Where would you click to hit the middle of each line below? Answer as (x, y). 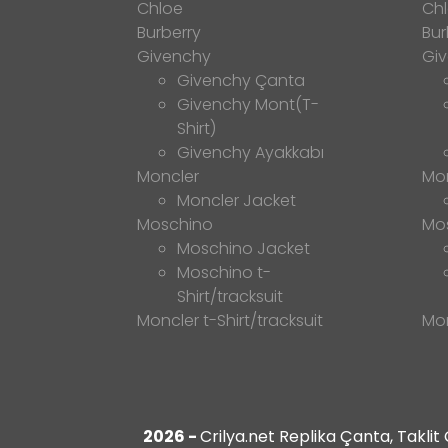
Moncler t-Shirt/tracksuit (230, 321)
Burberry (169, 33)
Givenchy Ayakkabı (250, 153)
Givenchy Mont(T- (248, 105)
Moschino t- (224, 273)
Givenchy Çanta (241, 81)
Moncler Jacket (236, 201)
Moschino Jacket (243, 249)
